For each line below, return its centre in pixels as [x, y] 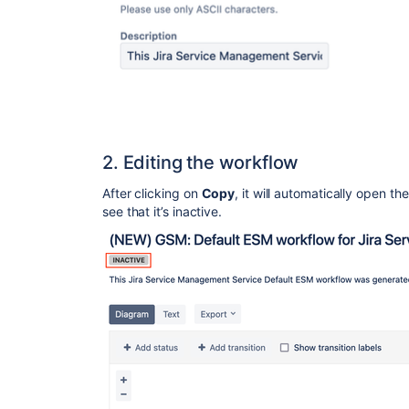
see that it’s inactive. [163, 211]
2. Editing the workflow [201, 162]
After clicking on [152, 193]
